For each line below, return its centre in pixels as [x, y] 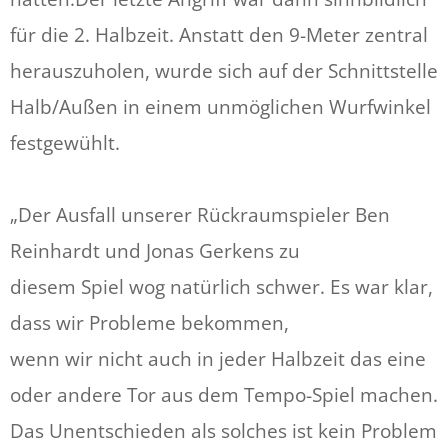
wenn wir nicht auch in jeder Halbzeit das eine [218, 359]
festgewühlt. [65, 143]
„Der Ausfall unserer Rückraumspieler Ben [200, 215]
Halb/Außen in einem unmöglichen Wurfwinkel [220, 107]
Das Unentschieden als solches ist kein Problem [223, 431]
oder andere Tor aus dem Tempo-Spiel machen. [224, 395]
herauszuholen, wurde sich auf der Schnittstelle [224, 71]
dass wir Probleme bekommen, [149, 323]
